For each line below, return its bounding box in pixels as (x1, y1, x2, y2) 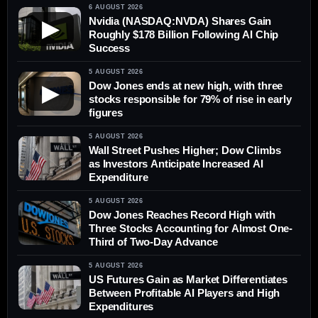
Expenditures (89, 300, 154, 313)
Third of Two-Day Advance (89, 236, 218, 248)
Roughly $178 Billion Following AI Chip (89, 28, 279, 41)
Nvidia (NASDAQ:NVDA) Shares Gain (89, 15, 272, 28)
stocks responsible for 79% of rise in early (89, 93, 292, 106)
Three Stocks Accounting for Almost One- (89, 222, 293, 235)
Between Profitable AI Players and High (89, 287, 280, 300)
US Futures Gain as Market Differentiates (89, 273, 287, 286)
